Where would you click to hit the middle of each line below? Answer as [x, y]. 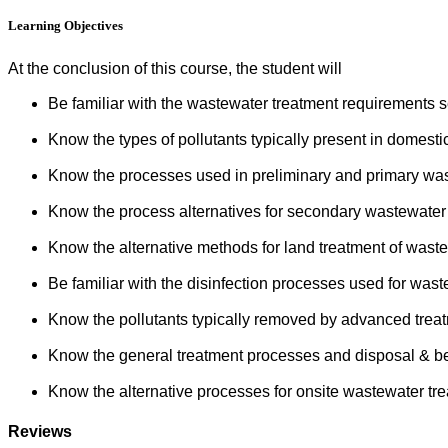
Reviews [40, 432]
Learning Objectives [65, 26]
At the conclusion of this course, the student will [175, 68]
